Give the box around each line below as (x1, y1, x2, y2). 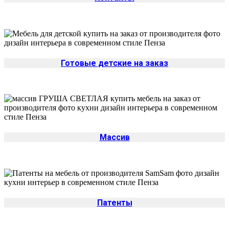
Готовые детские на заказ (61, 58, 168, 68)
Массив (99, 132, 130, 143)
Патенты (97, 198, 132, 208)
